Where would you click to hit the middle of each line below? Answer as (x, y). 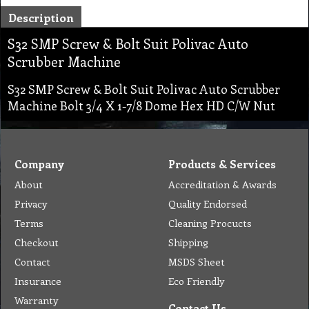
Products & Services (222, 164)
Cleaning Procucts (210, 223)
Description (41, 18)
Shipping (188, 242)
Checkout (37, 242)
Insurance (38, 281)
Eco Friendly (196, 281)
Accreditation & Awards (222, 185)
